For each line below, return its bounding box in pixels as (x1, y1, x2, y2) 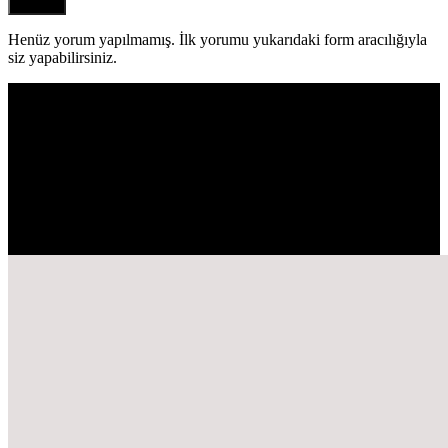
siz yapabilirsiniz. (8, 49, 117, 67)
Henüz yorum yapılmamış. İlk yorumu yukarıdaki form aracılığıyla (8, 31, 427, 49)
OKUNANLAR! (8, 237, 118, 255)
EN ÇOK (312, 219, 373, 237)
